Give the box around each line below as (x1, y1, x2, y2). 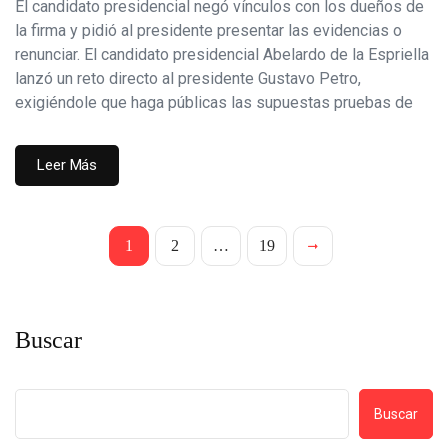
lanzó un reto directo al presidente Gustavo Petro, (15, 68, 361, 88)
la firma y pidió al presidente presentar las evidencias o (15, 20, 402, 40)
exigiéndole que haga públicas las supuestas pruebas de (15, 92, 413, 112)
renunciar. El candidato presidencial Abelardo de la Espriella (15, 44, 429, 64)
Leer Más (37, 155, 98, 174)
